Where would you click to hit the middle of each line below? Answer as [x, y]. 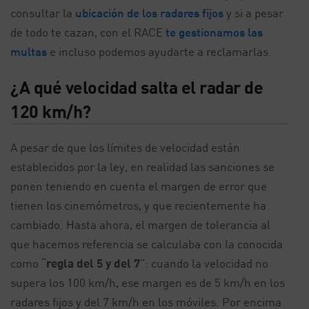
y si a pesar [253, 13]
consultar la [43, 13]
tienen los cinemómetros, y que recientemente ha [138, 205]
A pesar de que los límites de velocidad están [125, 147]
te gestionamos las [214, 32]
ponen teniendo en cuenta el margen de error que [139, 186]
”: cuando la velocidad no [204, 263]
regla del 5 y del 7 [93, 263]
